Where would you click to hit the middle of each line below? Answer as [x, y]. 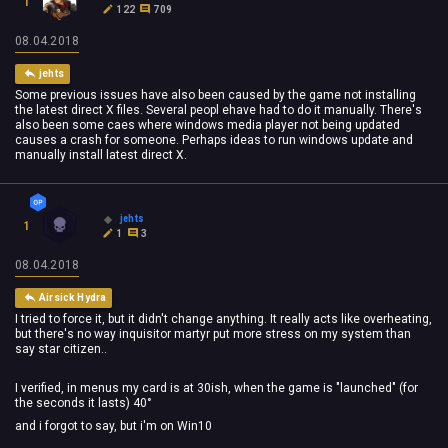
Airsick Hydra [73, 298]
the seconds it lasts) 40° [83, 402]
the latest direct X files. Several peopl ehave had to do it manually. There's [218, 110]
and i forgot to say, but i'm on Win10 [113, 426]
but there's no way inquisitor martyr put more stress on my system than [213, 334]
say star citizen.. [61, 349]
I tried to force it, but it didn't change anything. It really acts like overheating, [223, 319]
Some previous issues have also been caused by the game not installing [215, 95]
